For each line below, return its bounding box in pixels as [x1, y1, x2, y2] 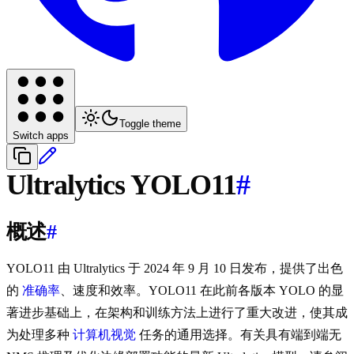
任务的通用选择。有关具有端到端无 [136, 328, 341, 342]
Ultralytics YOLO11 [6, 169, 236, 201]
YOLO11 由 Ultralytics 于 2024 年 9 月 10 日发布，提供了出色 [6, 262, 343, 276]
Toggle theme [119, 118, 181, 130]
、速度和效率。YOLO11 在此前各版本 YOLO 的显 [60, 284, 344, 298]
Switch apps [13, 130, 69, 142]
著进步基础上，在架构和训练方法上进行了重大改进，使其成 [6, 306, 348, 320]
